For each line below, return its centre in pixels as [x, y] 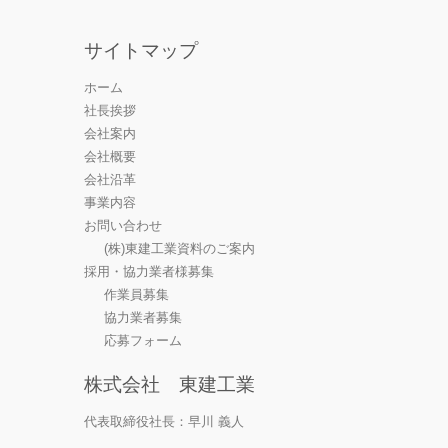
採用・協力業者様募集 [149, 271]
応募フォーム [143, 340]
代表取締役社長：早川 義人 [164, 421]
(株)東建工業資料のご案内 [179, 248]
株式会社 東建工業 [169, 384]
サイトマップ [141, 50]
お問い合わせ [123, 225]
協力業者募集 [143, 317]
